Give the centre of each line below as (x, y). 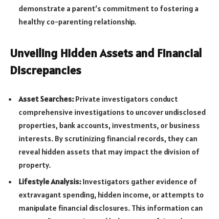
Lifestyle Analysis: (50, 182)
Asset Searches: (46, 99)
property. (35, 165)
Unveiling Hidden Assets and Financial (106, 53)
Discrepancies (45, 70)
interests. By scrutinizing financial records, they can (108, 139)
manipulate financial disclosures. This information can (111, 208)
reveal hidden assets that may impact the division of (109, 152)
